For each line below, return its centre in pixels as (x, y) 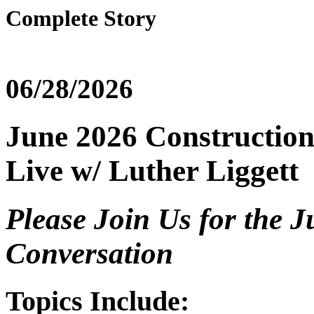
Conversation (89, 254)
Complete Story (81, 18)
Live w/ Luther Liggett (152, 171)
